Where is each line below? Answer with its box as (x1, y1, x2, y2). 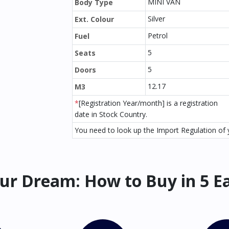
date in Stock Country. (75, 109, 147, 119)
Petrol (148, 31, 168, 40)
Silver (148, 14, 165, 24)
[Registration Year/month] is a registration (79, 98, 218, 108)
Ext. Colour (75, 14, 114, 24)
